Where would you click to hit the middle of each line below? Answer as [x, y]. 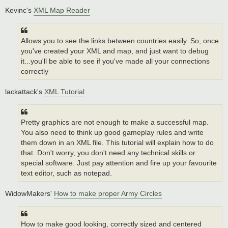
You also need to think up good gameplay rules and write [112, 132]
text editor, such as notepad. [66, 173]
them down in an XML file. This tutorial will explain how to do [117, 142]
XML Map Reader [62, 10]
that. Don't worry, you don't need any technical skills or [108, 153]
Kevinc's [19, 10]
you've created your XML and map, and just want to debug [115, 51]
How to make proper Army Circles [108, 194]
